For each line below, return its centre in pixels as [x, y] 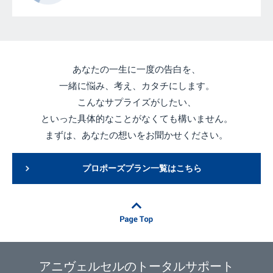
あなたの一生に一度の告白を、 [136, 69]
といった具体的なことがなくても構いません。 [136, 119]
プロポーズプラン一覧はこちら [142, 168]
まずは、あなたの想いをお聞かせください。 [136, 135]
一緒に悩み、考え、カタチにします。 [136, 86]
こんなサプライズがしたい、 [136, 102]
